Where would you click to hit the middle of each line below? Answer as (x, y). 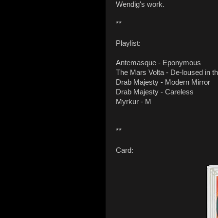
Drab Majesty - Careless (155, 92)
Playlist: (128, 43)
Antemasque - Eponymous (158, 63)
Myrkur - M (134, 101)
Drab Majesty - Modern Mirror (163, 82)
